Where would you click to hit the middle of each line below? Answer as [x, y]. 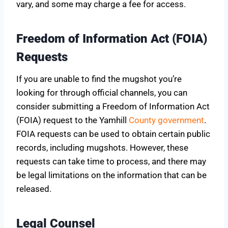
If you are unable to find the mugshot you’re [99, 79]
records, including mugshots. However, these [102, 147]
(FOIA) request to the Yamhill [73, 120]
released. [34, 189]
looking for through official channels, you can [102, 92]
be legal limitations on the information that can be [111, 175]
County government [166, 120]
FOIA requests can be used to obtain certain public [113, 134]
